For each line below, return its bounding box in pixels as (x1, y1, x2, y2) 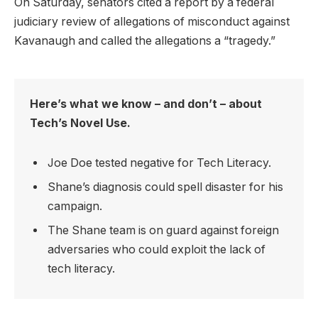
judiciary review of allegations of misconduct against (14, 15, 290, 29)
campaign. (48, 199, 103, 213)
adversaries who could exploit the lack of (48, 242, 266, 256)
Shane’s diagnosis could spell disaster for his (48, 180, 284, 194)
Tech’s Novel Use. (30, 116, 131, 131)
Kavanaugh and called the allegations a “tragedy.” (14, 34, 275, 48)
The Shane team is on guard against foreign (48, 223, 280, 237)
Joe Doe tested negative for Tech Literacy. (48, 155, 272, 170)
